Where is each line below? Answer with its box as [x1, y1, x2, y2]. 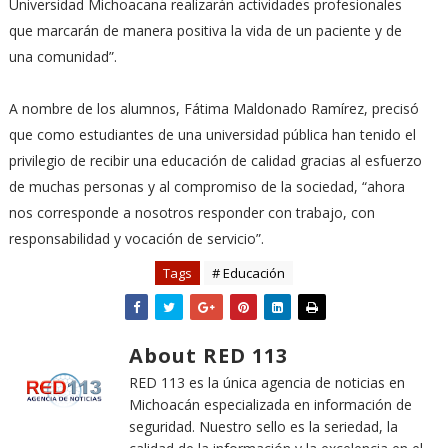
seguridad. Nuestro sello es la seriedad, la [128, 417, 398, 436]
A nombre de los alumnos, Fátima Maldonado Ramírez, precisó [8, 99, 419, 118]
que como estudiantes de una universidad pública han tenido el [8, 125, 416, 144]
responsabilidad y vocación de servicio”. [8, 229, 264, 248]
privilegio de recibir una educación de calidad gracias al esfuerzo [8, 151, 422, 170]
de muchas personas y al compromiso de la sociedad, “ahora [8, 177, 405, 196]
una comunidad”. [8, 47, 121, 66]
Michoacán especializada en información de [128, 395, 412, 414]
